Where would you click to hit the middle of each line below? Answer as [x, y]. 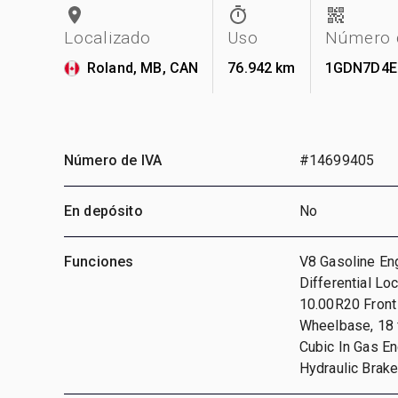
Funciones [99, 261]
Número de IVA [113, 160]
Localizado [107, 37]
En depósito [103, 211]
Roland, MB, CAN [143, 68]
